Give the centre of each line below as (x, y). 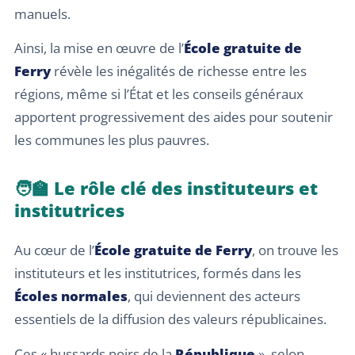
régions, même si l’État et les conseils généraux (159, 94)
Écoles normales (71, 296)
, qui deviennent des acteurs (214, 296)
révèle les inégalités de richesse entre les (179, 71)
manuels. (42, 13)
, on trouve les (295, 250)
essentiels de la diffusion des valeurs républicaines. (170, 319)
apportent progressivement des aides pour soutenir (174, 117)
